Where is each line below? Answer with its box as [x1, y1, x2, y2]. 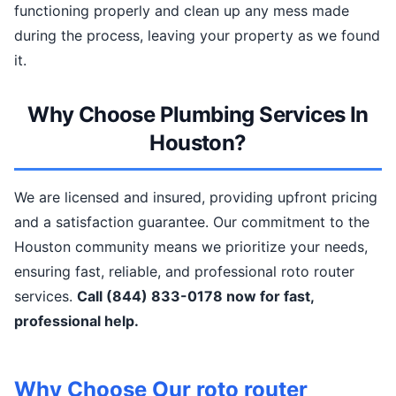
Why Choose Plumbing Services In [27, 102, 369, 127]
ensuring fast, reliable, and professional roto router [14, 263, 354, 280]
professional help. [14, 312, 139, 330]
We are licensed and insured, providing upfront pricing [14, 188, 377, 206]
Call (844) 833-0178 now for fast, [77, 287, 314, 305]
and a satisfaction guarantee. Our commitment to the [14, 213, 369, 231]
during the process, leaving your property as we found [14, 27, 380, 44]
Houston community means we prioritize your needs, [14, 238, 368, 255]
